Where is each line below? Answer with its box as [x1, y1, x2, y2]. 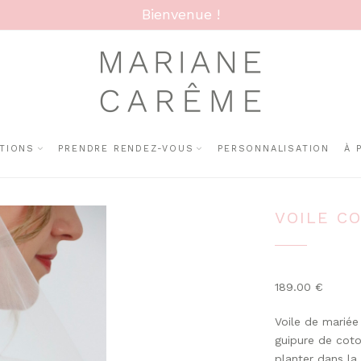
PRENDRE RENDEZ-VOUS [58, 143, 194, 154]
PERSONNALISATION [218, 143, 330, 154]
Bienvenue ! [141, 6, 220, 23]
